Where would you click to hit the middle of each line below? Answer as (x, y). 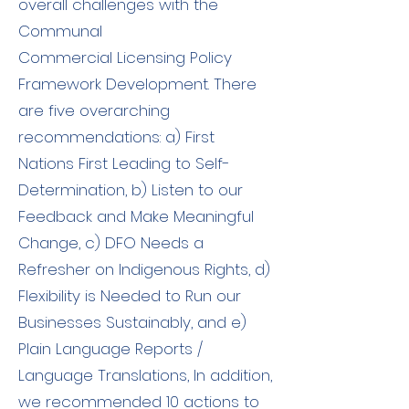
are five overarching (94, 110)
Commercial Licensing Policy (125, 58)
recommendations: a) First (116, 137)
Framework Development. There (137, 84)
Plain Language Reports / (110, 349)
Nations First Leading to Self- (124, 163)
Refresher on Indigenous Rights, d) (144, 269)
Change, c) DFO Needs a (111, 243)
